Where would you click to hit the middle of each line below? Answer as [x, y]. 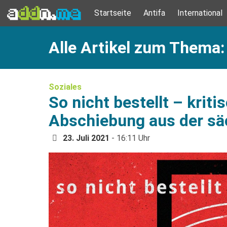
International [200, 13]
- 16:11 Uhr [130, 138]
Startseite [113, 13]
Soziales [65, 87]
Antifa [154, 13]
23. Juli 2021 [86, 138]
